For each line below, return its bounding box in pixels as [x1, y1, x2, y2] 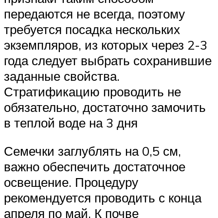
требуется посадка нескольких [4, 21, 180, 37]
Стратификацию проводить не [4, 84, 181, 100]
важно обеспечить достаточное [4, 158, 185, 174]
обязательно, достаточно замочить [4, 99, 206, 115]
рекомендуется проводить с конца [4, 189, 201, 205]
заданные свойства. [4, 68, 120, 84]
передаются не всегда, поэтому [4, 6, 185, 22]
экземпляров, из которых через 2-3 [4, 37, 207, 53]
